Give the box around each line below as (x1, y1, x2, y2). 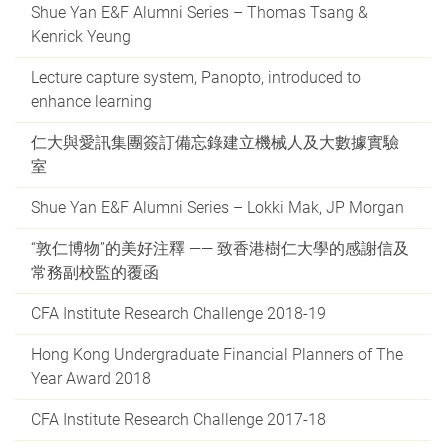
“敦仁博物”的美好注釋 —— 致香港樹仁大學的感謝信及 (31, 239, 409, 258)
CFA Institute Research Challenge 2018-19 (31, 304, 326, 323)
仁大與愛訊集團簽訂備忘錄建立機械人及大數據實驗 (31, 133, 399, 152)
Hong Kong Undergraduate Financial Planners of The (31, 345, 403, 364)
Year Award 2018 (31, 369, 151, 388)
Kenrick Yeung (31, 27, 131, 46)
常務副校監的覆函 (31, 263, 159, 282)
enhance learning (31, 92, 152, 111)
